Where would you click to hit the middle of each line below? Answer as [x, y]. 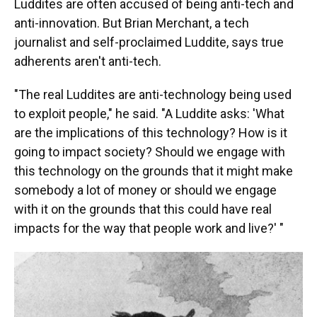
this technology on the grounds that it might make [154, 171]
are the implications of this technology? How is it [151, 133]
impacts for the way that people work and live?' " [149, 228]
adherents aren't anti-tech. [88, 61]
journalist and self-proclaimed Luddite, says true [149, 42]
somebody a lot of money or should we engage [145, 190]
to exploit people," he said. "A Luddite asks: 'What [149, 114]
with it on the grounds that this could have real [143, 209]
